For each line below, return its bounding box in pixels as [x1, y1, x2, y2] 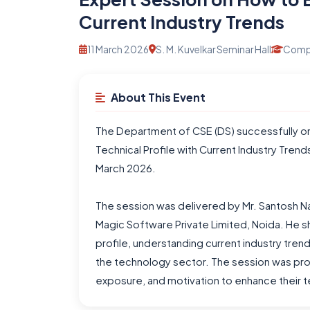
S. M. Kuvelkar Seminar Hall [156, 44, 271, 55]
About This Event [111, 90, 206, 104]
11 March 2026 [87, 44, 149, 55]
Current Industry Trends [79, 10, 284, 33]
